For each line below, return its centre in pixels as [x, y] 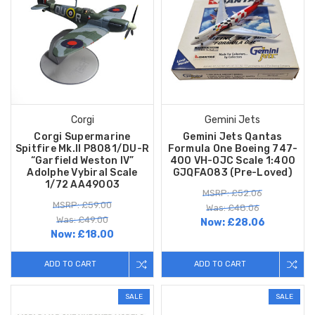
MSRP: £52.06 [233, 193]
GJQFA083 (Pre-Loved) [232, 173]
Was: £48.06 [232, 208]
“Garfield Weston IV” [82, 161]
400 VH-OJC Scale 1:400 [233, 161]
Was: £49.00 [82, 220]
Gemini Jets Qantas [233, 137]
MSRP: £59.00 [82, 205]
